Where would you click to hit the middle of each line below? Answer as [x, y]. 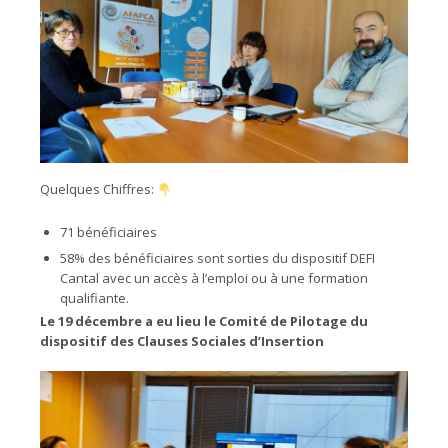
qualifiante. [94, 298]
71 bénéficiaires [108, 232]
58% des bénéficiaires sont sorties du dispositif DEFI [217, 258]
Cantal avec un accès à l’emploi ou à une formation [214, 278]
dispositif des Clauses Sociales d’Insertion [182, 341]
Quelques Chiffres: [98, 189]
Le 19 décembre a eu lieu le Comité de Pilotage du [204, 321]
